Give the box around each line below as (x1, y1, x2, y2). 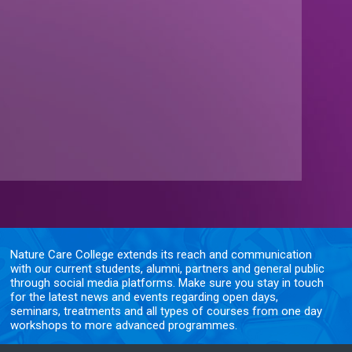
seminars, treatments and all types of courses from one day (9, 303, 322, 318)
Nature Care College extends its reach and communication (9, 247, 312, 262)
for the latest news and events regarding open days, (9, 289, 278, 304)
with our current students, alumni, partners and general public (9, 261, 324, 276)
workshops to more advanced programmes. (9, 317, 237, 332)
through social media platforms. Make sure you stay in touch (9, 275, 324, 290)
